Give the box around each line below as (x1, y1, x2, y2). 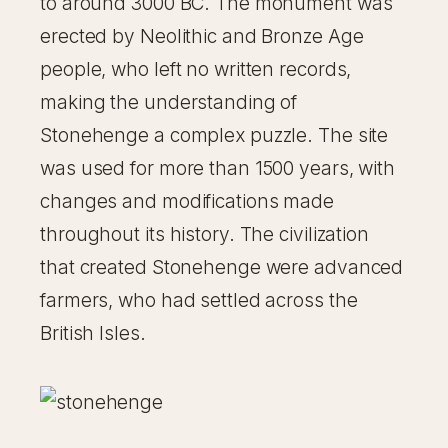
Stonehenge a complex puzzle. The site (40, 124, 389, 148)
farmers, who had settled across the (40, 289, 358, 313)
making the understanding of (40, 91, 298, 115)
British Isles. (40, 322, 146, 346)
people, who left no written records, (40, 58, 352, 82)
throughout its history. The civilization (40, 223, 369, 247)
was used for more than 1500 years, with (40, 157, 396, 181)
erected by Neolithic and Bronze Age (40, 25, 364, 49)
